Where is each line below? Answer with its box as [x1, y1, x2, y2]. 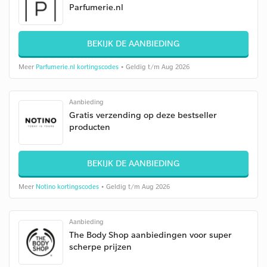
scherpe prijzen [69, 241, 132, 252]
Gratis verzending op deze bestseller [69, 109, 217, 120]
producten [69, 121, 110, 132]
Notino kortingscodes [36, 182, 99, 191]
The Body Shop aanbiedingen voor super [69, 229, 232, 240]
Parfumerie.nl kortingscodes [36, 63, 119, 71]
